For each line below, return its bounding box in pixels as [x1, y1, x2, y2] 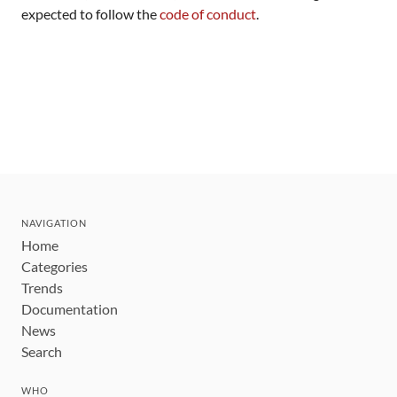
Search [21, 343, 62, 360]
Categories [21, 258, 88, 275]
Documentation [21, 300, 118, 317]
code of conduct [160, 4, 256, 22]
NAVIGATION [21, 217, 87, 229]
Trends [21, 279, 63, 296]
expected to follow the [21, 4, 160, 22]
